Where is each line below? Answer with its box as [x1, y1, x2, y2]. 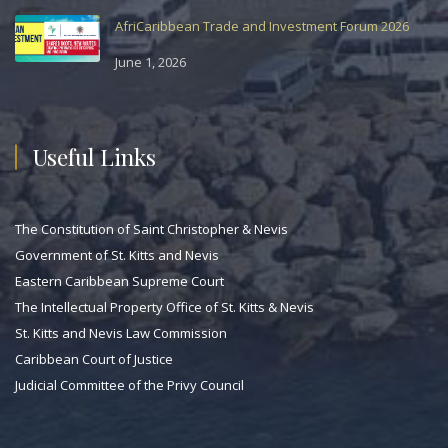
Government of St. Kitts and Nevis [15, 245, 219, 264]
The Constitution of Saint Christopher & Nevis [15, 219, 288, 238]
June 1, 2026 [115, 52, 186, 71]
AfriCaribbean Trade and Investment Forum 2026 [115, 16, 409, 35]
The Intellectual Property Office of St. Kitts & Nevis [15, 297, 314, 316]
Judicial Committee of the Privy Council [15, 375, 244, 394]
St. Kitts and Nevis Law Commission [15, 323, 227, 342]
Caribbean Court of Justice [15, 349, 173, 368]
